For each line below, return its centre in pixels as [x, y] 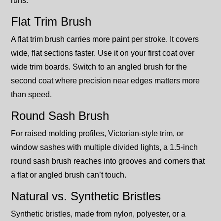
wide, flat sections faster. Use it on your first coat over [103, 53]
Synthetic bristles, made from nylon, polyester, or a [98, 214]
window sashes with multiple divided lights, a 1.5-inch [104, 147]
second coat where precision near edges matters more [105, 81]
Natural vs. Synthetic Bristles [86, 196]
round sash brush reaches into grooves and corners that [108, 161]
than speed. [31, 95]
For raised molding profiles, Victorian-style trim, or [97, 134]
